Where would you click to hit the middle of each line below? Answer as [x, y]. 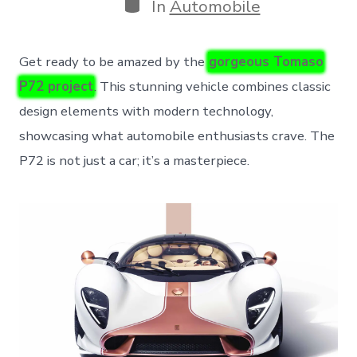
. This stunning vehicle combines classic [213, 86]
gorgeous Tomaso [267, 61]
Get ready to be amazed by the [114, 61]
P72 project [57, 86]
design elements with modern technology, [147, 111]
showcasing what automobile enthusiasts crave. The [177, 135]
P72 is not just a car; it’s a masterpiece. [135, 160]
